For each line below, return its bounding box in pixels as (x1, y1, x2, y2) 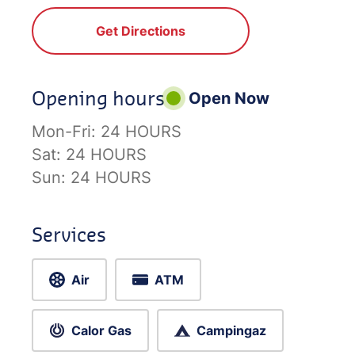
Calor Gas (71, 323, 132, 338)
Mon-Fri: (32, 122, 101, 141)
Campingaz (197, 323, 266, 338)
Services (32, 221, 106, 247)
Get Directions (96, 23, 185, 39)
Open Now (189, 89, 269, 108)
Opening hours (32, 85, 165, 111)
